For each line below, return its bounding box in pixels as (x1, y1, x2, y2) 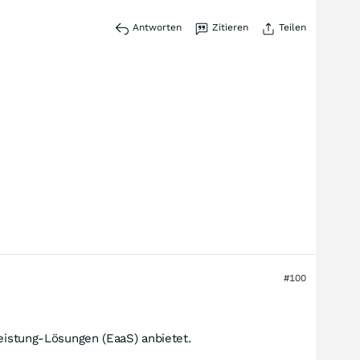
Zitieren (212, 22, 248, 33)
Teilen (279, 22, 306, 33)
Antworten (133, 22, 182, 33)
